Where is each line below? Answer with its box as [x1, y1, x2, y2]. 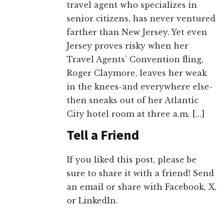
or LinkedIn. [67, 195, 118, 205]
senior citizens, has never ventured [67, 13, 216, 23]
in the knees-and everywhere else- [67, 81, 213, 91]
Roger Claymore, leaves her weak [67, 68, 207, 78]
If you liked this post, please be [67, 154, 197, 164]
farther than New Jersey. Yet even [67, 27, 207, 37]
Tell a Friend [67, 126, 139, 144]
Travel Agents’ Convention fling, [67, 54, 203, 64]
